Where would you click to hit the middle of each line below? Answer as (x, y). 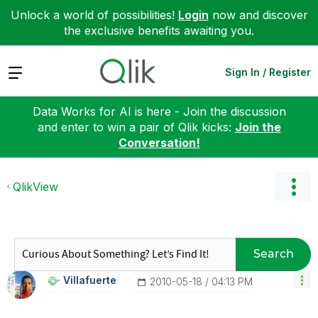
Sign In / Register (268, 72)
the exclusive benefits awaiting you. (159, 31)
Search (273, 254)
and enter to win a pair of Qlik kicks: (136, 127)
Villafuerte (90, 280)
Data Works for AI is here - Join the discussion (159, 111)
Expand (27, 71)
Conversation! (159, 142)
